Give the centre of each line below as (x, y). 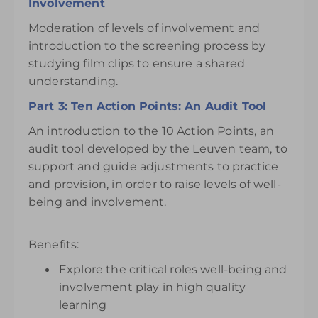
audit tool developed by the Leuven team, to (158, 149)
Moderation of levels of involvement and (144, 28)
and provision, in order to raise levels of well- (155, 184)
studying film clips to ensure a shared (137, 64)
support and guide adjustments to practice (154, 166)
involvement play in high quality (153, 287)
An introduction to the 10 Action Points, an (151, 131)
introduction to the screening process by (147, 46)
